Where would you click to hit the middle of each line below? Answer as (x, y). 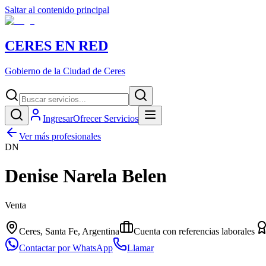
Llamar (140, 248)
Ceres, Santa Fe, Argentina (69, 231)
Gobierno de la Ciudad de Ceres (65, 71)
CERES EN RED (56, 45)
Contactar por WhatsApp (66, 248)
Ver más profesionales (60, 136)
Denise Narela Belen (86, 176)
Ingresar (58, 118)
